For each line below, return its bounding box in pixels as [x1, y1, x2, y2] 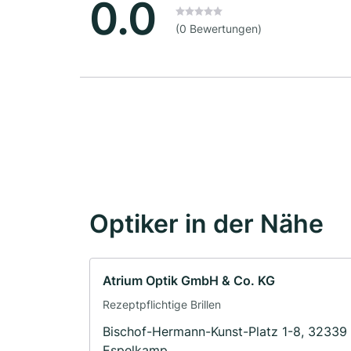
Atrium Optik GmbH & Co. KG [103, 273, 275, 289]
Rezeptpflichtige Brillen [103, 298, 221, 312]
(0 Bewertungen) [175, 22, 262, 36]
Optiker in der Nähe [89, 208, 324, 240]
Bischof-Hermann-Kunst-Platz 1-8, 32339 [103, 324, 347, 340]
